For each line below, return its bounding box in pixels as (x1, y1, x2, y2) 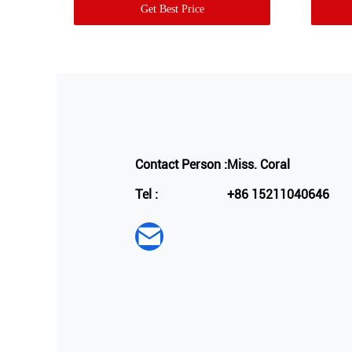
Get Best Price (140, 3, 204, 16)
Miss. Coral (227, 157, 290, 173)
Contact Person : (135, 157, 227, 173)
